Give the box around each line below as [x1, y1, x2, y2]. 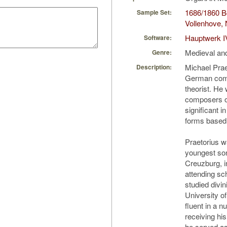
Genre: [152, 48, 172, 57]
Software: [144, 33, 172, 43]
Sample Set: [137, 8, 172, 17]
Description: [136, 62, 172, 72]
